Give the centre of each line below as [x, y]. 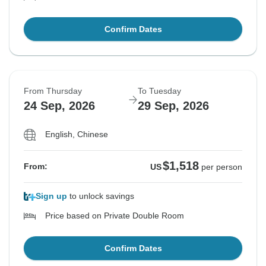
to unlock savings [101, 196]
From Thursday [53, 91]
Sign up [51, 196]
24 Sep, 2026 [59, 106]
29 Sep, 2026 [173, 106]
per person [222, 167]
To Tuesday [159, 91]
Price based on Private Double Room [115, 216]
